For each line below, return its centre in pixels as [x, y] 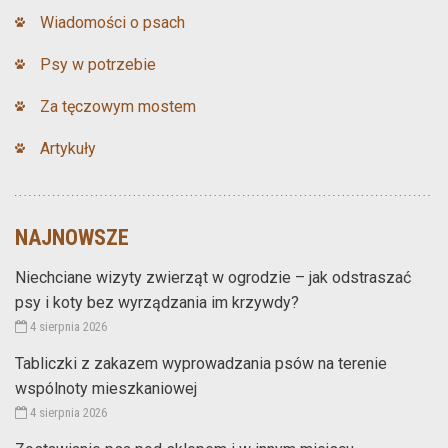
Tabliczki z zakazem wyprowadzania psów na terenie [201, 363]
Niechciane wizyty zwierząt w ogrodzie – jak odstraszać [213, 277]
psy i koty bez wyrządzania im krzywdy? [157, 302]
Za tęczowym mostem [118, 106]
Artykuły [68, 148]
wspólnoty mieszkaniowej [106, 388]
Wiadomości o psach [112, 22]
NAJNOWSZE [72, 237]
